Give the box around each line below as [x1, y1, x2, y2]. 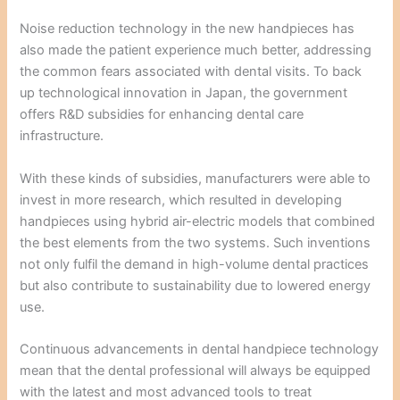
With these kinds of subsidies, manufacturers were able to [20, 170, 371, 187]
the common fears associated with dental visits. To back [20, 63, 362, 80]
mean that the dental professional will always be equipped [20, 362, 371, 379]
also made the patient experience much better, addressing [20, 42, 372, 59]
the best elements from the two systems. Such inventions [20, 234, 371, 251]
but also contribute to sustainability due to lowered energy [20, 277, 371, 294]
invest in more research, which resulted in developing [20, 191, 343, 208]
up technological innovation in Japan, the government [20, 85, 348, 102]
